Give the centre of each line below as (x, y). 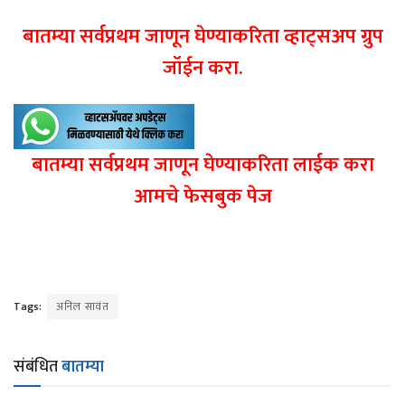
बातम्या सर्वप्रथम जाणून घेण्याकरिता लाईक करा (202, 165)
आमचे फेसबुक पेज (202, 197)
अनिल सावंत (83, 306)
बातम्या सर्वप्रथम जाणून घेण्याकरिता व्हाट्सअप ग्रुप (202, 37)
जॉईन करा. (202, 68)
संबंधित (38, 367)
